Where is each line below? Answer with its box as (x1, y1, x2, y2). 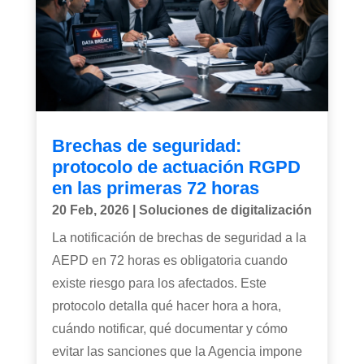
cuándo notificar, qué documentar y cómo (51, 322, 288, 336)
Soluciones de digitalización (138, 203, 312, 218)
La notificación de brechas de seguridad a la (51, 231, 306, 245)
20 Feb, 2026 (51, 203, 129, 218)
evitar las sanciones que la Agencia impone (51, 344, 302, 359)
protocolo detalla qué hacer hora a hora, (51, 299, 281, 314)
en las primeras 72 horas (51, 178, 259, 199)
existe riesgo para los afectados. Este (51, 276, 266, 291)
